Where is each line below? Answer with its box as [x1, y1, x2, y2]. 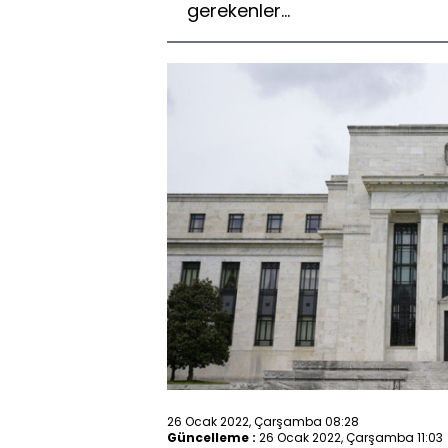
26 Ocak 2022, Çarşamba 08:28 [167, 412, 359, 430]
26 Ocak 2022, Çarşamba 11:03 [259, 428, 443, 446]
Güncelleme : [167, 428, 256, 446]
